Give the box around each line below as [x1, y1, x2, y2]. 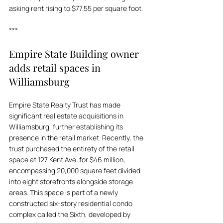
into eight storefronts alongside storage [9, 177, 134, 186]
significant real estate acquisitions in [9, 111, 125, 120]
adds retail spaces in [9, 61, 103, 74]
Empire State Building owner [9, 47, 141, 60]
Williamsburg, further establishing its [9, 122, 124, 131]
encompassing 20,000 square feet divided [9, 166, 142, 175]
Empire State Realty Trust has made [9, 100, 122, 110]
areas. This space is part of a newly [9, 188, 119, 197]
